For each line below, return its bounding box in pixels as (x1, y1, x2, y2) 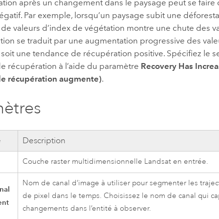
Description (22, 135, 66, 146)
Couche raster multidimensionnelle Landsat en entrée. (22, 157, 209, 167)
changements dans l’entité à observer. (22, 204, 152, 214)
